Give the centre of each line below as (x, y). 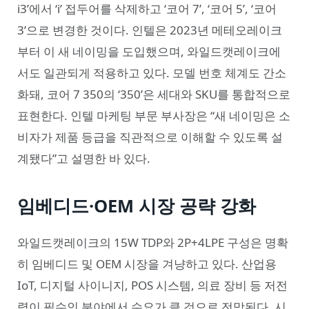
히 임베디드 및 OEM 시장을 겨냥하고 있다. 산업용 (147, 264)
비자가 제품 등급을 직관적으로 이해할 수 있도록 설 (150, 137)
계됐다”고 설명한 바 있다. (84, 158)
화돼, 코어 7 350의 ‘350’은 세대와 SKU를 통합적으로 (154, 94)
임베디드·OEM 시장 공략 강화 (137, 206)
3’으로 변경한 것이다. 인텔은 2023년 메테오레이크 (150, 30)
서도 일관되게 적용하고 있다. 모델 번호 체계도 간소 (152, 72)
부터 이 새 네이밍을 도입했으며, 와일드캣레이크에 (149, 51)
